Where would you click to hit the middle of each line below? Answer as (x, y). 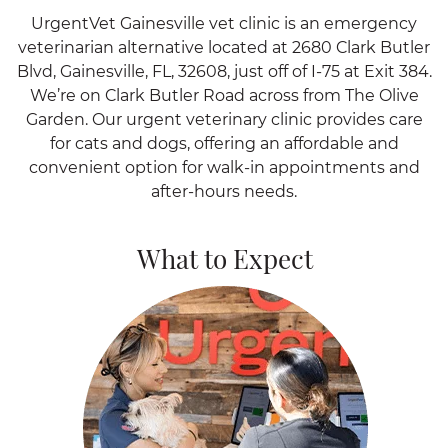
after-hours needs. (224, 191)
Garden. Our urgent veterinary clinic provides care (224, 119)
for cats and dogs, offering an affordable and (224, 143)
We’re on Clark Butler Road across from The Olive (224, 95)
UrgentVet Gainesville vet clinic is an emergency (224, 23)
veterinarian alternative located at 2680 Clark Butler (224, 47)
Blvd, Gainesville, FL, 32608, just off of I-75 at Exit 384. (224, 71)
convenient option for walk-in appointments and (224, 167)
